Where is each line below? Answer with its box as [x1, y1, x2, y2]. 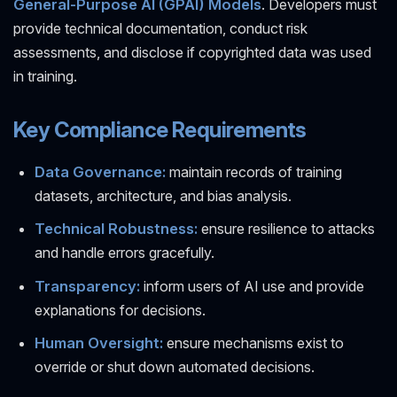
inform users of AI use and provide [140, 276, 364, 295]
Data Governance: [35, 162, 166, 181]
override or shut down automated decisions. [35, 358, 315, 377]
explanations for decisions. [35, 300, 206, 319]
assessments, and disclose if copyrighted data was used [13, 43, 371, 61]
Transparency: [35, 276, 140, 295]
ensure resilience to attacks [198, 220, 375, 238]
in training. [13, 66, 77, 85]
